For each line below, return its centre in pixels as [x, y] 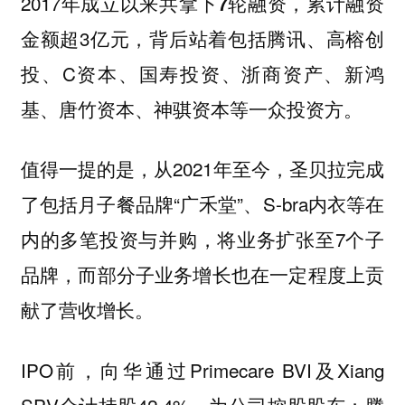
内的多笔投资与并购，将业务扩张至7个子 [202, 239]
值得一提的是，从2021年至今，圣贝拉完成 [202, 169]
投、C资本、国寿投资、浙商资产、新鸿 [202, 73]
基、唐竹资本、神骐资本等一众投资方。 [191, 108]
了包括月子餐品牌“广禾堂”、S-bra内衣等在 [202, 204]
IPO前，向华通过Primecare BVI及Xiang [202, 369]
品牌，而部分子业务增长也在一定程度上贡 [202, 274]
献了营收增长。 [87, 310]
